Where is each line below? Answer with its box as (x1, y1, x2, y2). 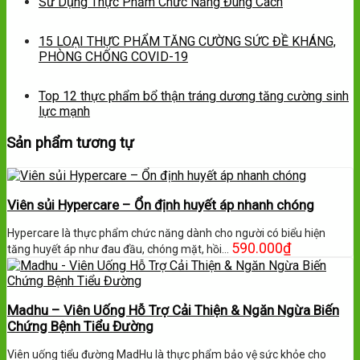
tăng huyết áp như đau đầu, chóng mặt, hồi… (7, 242, 231, 256)
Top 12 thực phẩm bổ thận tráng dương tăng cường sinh (39, 88, 349, 104)
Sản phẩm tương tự (6, 133, 134, 152)
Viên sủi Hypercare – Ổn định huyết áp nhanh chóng (7, 196, 314, 213)
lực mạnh (39, 104, 90, 120)
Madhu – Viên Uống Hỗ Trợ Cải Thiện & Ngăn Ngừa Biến (7, 301, 339, 318)
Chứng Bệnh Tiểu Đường (7, 317, 153, 334)
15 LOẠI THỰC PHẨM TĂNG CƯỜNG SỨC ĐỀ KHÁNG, (39, 34, 336, 50)
